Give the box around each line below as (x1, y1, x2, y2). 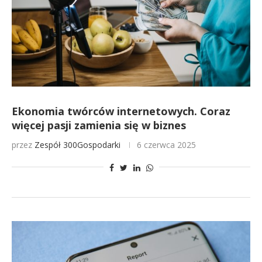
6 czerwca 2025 (137, 139, 196, 150)
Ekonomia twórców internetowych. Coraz (12, 104, 230, 118)
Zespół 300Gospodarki (35, 139, 120, 150)
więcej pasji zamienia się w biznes (12, 118, 186, 132)
